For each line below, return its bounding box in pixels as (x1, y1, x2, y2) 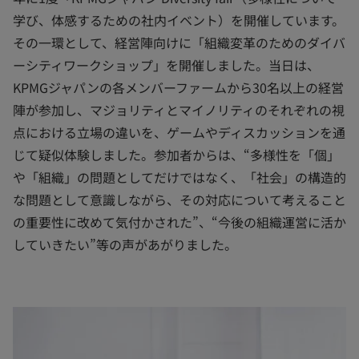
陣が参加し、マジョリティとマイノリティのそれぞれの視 (13, 100, 345, 119)
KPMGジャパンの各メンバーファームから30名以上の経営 (13, 78, 344, 97)
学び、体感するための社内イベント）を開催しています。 (13, 10, 345, 30)
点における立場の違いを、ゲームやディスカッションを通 (13, 123, 345, 142)
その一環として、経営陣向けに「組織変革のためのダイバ (13, 33, 345, 52)
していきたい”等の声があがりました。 (13, 235, 237, 254)
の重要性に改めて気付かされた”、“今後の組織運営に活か (13, 212, 346, 232)
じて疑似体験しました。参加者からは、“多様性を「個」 (13, 145, 340, 164)
